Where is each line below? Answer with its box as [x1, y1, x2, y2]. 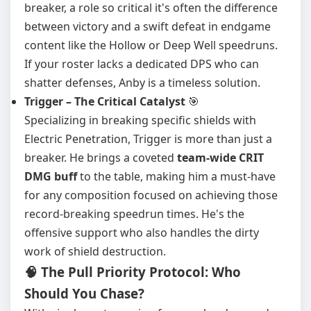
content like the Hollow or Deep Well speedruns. [24, 37, 278, 53]
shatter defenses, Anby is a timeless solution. [24, 75, 260, 90]
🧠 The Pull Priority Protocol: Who [24, 263, 241, 280]
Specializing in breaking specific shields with [24, 112, 256, 128]
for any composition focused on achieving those [24, 187, 278, 203]
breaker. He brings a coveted [24, 150, 177, 165]
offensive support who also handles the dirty [24, 225, 259, 240]
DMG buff [24, 169, 77, 184]
